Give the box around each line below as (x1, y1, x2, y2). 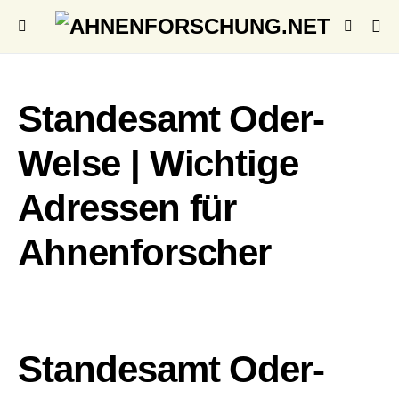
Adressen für (18, 187, 237, 229)
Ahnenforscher (18, 232, 272, 273)
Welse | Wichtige (18, 142, 299, 184)
